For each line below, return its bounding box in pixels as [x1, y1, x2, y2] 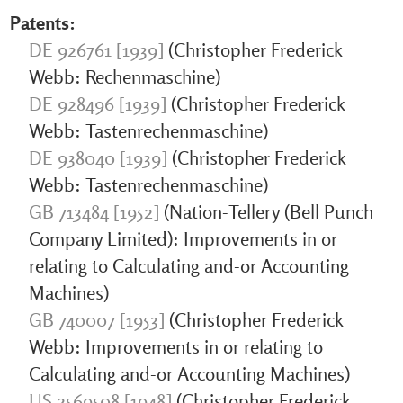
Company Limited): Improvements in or [28, 226, 337, 250]
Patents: [9, 10, 76, 34]
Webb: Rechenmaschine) [28, 64, 220, 88]
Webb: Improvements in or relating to [28, 334, 323, 358]
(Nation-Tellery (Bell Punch [158, 199, 373, 223]
